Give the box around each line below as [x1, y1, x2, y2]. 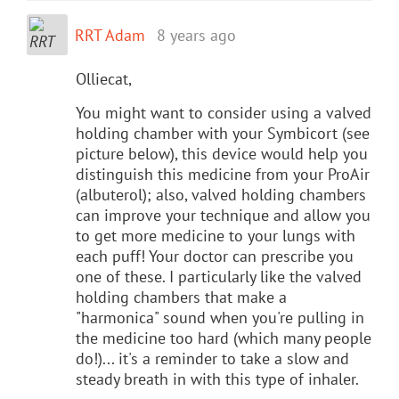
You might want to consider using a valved [76, 102, 371, 123]
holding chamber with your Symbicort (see [76, 122, 370, 143]
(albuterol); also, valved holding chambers [76, 183, 366, 205]
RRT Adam [75, 24, 145, 45]
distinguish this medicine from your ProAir [76, 163, 370, 184]
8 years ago [157, 24, 236, 45]
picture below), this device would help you [76, 142, 368, 164]
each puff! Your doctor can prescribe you [76, 245, 354, 266]
